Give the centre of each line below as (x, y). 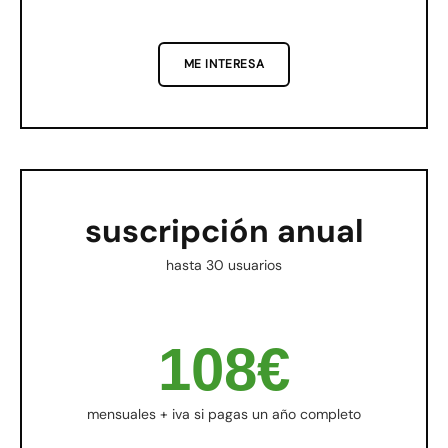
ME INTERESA (224, 64)
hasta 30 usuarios (224, 265)
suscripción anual (224, 231)
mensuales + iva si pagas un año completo (224, 414)
